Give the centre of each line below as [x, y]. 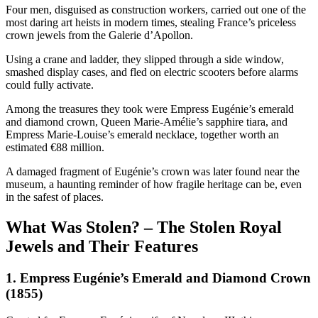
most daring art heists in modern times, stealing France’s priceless [151, 22]
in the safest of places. [55, 197]
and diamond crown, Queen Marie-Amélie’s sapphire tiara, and [147, 121]
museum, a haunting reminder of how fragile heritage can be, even [154, 184]
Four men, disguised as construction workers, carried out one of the [156, 9]
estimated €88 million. [55, 147]
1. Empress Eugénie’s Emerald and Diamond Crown [158, 278]
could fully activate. [50, 84]
